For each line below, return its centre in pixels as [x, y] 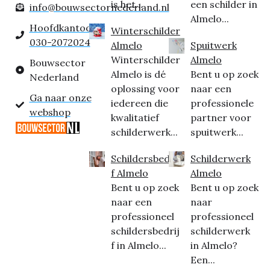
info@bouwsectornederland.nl [99, 7]
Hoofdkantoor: [64, 28]
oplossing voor [145, 89]
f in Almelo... [138, 245]
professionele [222, 103]
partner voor [221, 118]
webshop [50, 112]
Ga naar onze [60, 98]
